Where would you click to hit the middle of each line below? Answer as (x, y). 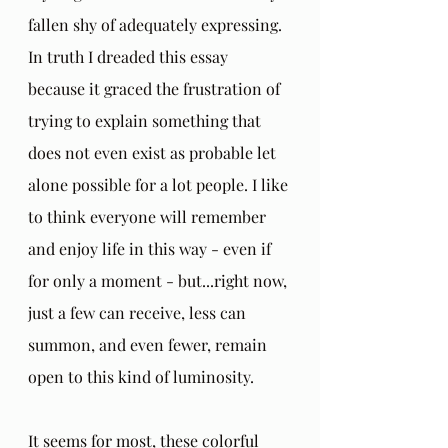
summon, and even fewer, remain (149, 344)
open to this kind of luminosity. (143, 376)
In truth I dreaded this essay (130, 56)
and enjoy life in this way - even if (151, 248)
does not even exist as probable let (154, 152)
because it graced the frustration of (156, 88)
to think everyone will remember (149, 216)
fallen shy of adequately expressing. (157, 24)
